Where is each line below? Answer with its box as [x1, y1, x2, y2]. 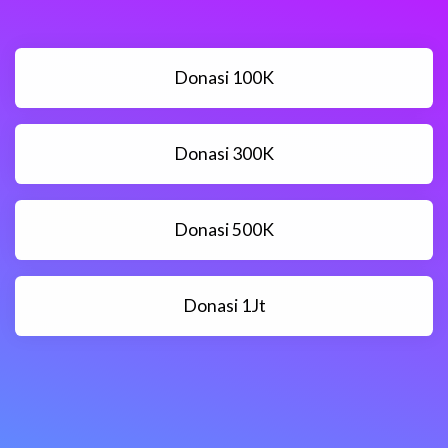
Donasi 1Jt [182, 295, 266, 316]
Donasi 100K [174, 67, 274, 88]
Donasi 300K [174, 143, 274, 164]
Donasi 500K [174, 219, 274, 240]
